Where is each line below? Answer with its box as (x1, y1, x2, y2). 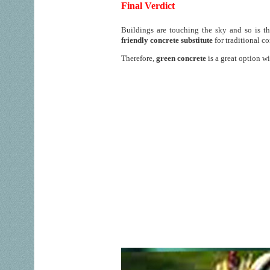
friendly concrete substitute (121, 35, 213, 45)
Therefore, (121, 53, 156, 63)
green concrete (156, 53, 206, 63)
